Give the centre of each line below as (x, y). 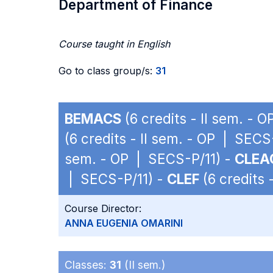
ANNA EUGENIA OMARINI (124, 223)
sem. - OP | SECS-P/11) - (150, 159)
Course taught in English (114, 44)
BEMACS (93, 119)
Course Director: (103, 208)
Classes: (87, 265)
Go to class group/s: (107, 71)
